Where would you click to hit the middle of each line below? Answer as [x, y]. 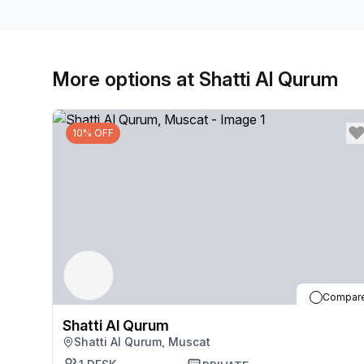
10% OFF [93, 133]
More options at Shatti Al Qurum [195, 79]
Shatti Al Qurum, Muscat [142, 342]
